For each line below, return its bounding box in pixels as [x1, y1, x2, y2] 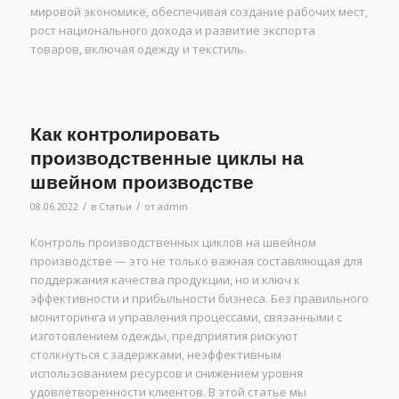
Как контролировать [29, 123, 220, 146]
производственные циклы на [29, 147, 304, 170]
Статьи [98, 200, 132, 214]
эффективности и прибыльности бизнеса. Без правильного [29, 290, 369, 307]
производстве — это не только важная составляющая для [29, 253, 362, 270]
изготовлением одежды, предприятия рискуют [29, 328, 298, 345]
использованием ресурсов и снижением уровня [29, 365, 303, 382]
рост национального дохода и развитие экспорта [29, 22, 315, 39]
